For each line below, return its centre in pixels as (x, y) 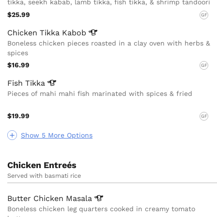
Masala (80, 198)
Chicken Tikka (35, 32)
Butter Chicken (37, 198)
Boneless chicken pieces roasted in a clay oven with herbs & (109, 43)
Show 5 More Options (57, 135)
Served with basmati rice (44, 175)
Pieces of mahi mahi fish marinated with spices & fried (100, 94)
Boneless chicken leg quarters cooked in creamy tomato (101, 209)
